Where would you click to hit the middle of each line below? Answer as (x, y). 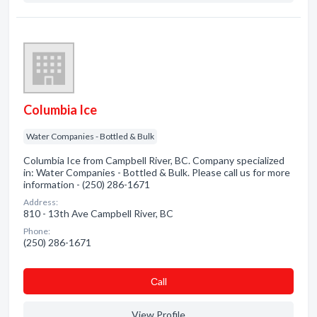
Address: (41, 202)
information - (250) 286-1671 (87, 184)
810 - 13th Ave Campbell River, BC (98, 213)
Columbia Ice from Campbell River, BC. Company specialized (154, 160)
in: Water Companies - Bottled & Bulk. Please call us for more (157, 172)
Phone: (37, 231)
